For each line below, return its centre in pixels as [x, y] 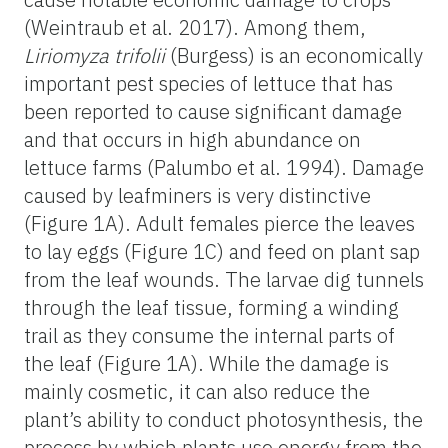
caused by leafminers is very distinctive [197, 195]
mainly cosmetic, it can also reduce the [197, 391]
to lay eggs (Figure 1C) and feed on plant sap [222, 251]
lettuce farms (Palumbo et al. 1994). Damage [224, 167]
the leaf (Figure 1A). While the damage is [206, 363]
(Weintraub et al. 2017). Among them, [195, 27]
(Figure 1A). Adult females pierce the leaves [219, 223]
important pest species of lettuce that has [208, 83]
